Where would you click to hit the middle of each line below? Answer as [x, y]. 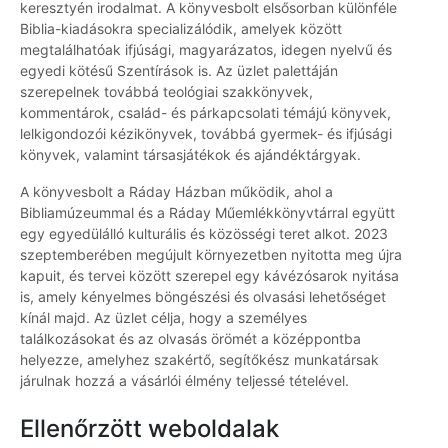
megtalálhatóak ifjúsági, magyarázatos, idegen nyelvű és [206, 50]
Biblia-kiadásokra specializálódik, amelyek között [181, 29]
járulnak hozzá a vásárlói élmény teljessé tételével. [184, 381]
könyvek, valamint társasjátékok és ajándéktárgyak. [190, 155]
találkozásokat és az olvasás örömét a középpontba [190, 339]
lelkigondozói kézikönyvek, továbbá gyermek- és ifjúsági [206, 134]
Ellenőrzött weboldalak [149, 429]
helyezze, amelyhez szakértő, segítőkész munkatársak [199, 360]
